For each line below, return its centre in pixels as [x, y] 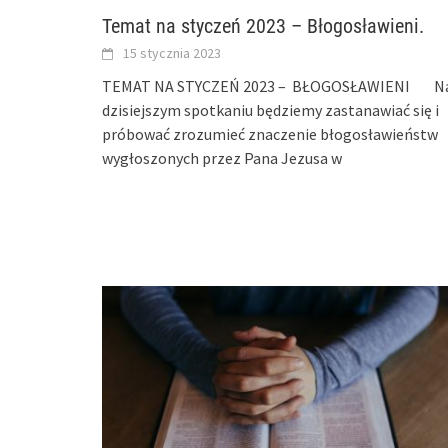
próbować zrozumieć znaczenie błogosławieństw [270, 134]
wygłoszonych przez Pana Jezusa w [222, 158]
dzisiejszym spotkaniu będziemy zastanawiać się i [270, 110]
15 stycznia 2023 [172, 53]
